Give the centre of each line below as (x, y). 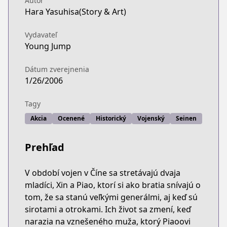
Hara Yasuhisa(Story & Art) (75, 12)
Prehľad (45, 147)
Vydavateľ (41, 35)
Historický (111, 118)
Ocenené (71, 118)
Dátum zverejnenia (57, 69)
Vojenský (151, 118)
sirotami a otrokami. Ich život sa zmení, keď (108, 209)
